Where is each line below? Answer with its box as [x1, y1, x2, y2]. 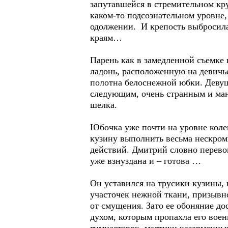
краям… [90, 33, 122, 43]
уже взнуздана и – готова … [90, 156, 201, 166]
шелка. [90, 100, 117, 110]
